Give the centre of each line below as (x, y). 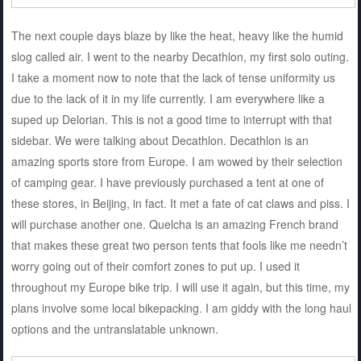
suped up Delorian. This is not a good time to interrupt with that (171, 120)
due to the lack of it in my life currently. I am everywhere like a (168, 99)
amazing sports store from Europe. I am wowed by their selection (176, 162)
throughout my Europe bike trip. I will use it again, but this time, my (180, 287)
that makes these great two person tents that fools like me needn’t (179, 245)
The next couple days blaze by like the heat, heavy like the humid (177, 36)
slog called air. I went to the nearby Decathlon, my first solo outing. (180, 57)
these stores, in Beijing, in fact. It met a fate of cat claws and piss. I (180, 203)
